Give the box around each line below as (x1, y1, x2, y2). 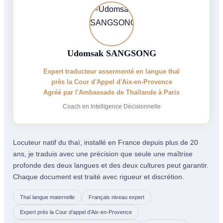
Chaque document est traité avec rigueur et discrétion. (13, 172, 185, 181)
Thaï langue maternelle (20, 194, 75, 201)
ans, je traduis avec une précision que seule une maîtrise (13, 149, 193, 158)
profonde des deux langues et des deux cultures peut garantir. (13, 161, 209, 169)
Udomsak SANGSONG (67, 48, 156, 58)
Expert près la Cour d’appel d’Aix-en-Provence (20, 209, 132, 216)
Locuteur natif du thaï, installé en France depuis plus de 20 (13, 138, 199, 146)
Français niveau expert (89, 194, 145, 201)
